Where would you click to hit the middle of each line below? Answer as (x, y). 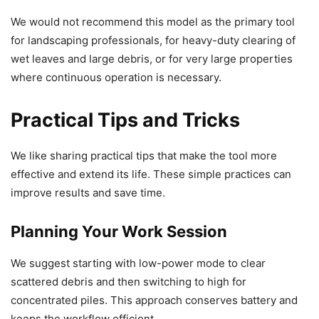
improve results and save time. (88, 193)
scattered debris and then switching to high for (129, 282)
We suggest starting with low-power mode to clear (138, 263)
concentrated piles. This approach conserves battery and (154, 300)
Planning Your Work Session (119, 232)
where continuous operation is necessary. (116, 78)
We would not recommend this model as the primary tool (153, 22)
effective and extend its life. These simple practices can (151, 174)
